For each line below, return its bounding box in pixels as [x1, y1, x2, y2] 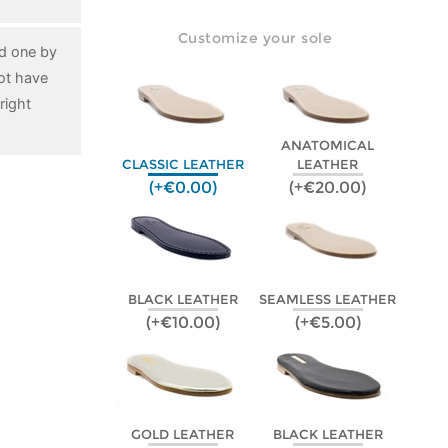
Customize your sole [177, 29, 333, 47]
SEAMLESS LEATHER [259, 292, 397, 307]
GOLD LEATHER [131, 427, 235, 442]
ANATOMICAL [281, 138, 375, 153]
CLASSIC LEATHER [121, 157, 244, 172]
